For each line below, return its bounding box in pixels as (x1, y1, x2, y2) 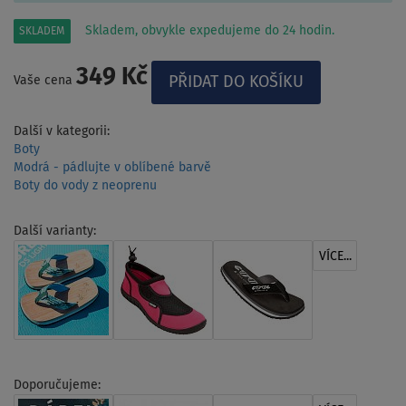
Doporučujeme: (14, 378, 101, 391)
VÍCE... (318, 249, 352, 263)
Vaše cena (14, 73, 76, 87)
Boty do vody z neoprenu (14, 179, 157, 192)
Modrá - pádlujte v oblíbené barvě (14, 160, 211, 174)
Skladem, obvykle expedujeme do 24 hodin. (85, 24, 334, 37)
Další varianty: (14, 224, 96, 237)
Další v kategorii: (14, 124, 110, 138)
